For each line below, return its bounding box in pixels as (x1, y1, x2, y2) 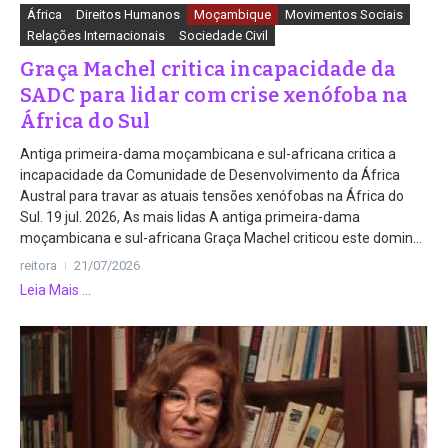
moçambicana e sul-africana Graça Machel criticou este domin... (20, 229, 422, 246)
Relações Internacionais (27, 27, 165, 43)
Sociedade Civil (179, 27, 268, 43)
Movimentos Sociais (285, 6, 403, 22)
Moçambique (194, 6, 271, 22)
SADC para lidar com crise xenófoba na (20, 82, 409, 107)
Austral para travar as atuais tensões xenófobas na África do (20, 187, 404, 204)
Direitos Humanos (76, 6, 180, 22)
